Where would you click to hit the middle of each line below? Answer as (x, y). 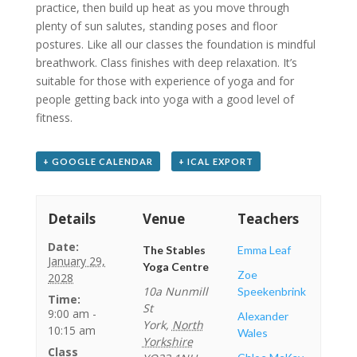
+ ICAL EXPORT (216, 161)
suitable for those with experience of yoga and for (165, 81)
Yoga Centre (175, 267)
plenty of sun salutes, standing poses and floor (156, 26)
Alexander (263, 316)
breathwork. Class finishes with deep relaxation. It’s (166, 63)
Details (72, 219)
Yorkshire (167, 341)
